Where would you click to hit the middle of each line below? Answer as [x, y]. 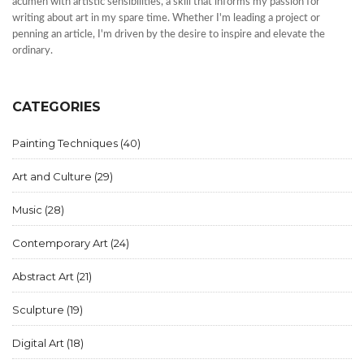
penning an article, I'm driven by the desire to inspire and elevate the [169, 35]
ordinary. [32, 51]
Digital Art [39, 343]
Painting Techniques [66, 143]
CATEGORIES [56, 107]
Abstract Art [44, 277]
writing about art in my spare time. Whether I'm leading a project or [166, 19]
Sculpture [39, 310]
